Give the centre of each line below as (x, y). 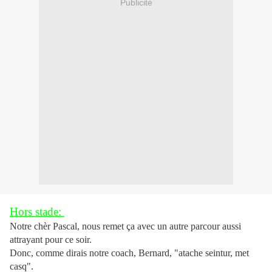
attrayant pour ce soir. (51, 240)
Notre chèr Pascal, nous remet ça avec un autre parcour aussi (125, 226)
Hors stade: (37, 212)
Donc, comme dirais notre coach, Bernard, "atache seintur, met (129, 253)
